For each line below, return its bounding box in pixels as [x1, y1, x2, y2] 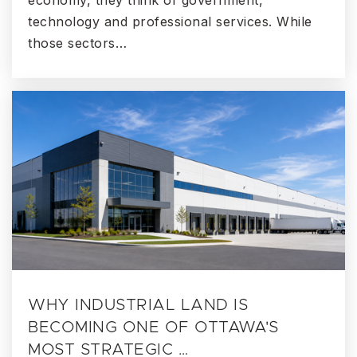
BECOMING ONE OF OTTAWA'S [28, 320, 279, 336]
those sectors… [28, 35, 127, 52]
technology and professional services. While [28, 14, 312, 30]
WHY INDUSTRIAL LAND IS [28, 297, 249, 314]
